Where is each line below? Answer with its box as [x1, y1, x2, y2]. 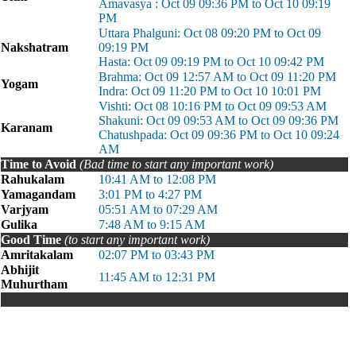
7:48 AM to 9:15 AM [99, 218, 205, 231]
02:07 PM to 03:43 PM [99, 248, 215, 261]
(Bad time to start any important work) [79, 157, 273, 171]
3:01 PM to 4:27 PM [99, 188, 202, 201]
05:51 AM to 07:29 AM [99, 203, 218, 216]
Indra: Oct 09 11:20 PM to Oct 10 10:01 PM [99, 84, 321, 98]
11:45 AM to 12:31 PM [99, 270, 215, 284]
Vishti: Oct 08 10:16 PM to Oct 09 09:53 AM [99, 99, 327, 113]
